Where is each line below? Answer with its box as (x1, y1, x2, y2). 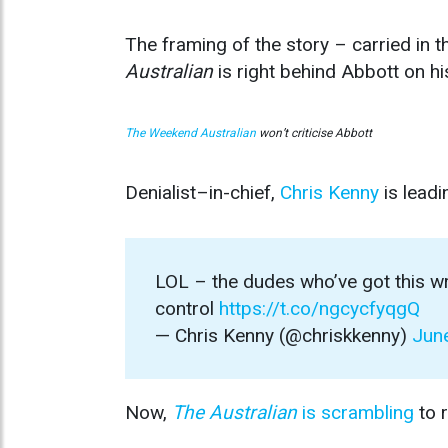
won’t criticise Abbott (256, 126, 372, 141)
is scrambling (297, 401, 414, 425)
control (155, 297, 219, 321)
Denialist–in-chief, (125, 181, 280, 205)
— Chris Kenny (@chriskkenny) (155, 324, 412, 348)
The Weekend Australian (125, 126, 256, 141)
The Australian (172, 401, 297, 425)
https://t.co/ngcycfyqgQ (219, 297, 420, 321)
